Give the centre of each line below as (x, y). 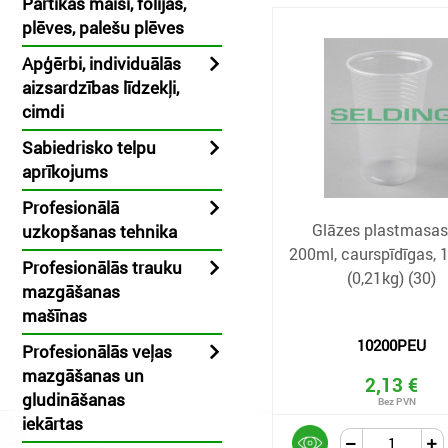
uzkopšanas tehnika (99, 231)
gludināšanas (73, 399)
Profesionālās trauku (102, 267)
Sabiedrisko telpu (89, 147)
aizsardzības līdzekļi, (100, 87)
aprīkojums (65, 171)
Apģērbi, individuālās (101, 63)
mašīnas (54, 315)
